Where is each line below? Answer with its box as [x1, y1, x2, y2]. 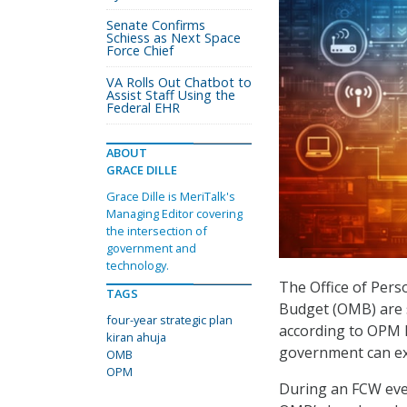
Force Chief [106, 42, 174, 59]
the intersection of [106, 223, 207, 239]
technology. [106, 257, 169, 273]
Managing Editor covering [106, 205, 243, 222]
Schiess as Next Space [106, 29, 241, 46]
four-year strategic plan [106, 312, 233, 328]
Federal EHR [106, 99, 180, 116]
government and [106, 240, 196, 256]
